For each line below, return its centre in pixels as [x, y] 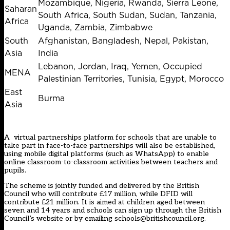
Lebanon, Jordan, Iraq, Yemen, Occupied [120, 66]
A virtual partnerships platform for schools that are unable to [110, 138]
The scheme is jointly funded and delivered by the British [102, 186]
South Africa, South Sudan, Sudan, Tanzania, [127, 15]
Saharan [21, 9]
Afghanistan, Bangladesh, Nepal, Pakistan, [123, 41]
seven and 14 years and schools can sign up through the [101, 210]
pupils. [15, 170]
